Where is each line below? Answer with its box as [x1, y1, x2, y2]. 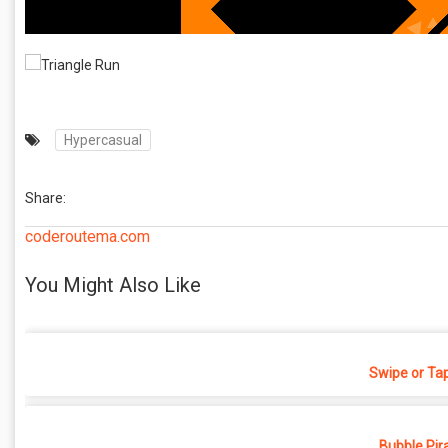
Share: [25, 190, 66, 206]
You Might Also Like [25, 272, 201, 297]
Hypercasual [64, 132, 142, 148]
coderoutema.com [25, 227, 150, 246]
